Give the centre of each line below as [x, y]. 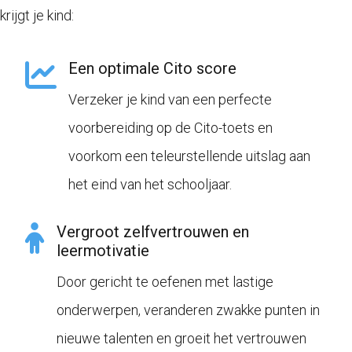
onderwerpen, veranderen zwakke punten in [189, 310]
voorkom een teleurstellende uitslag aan [190, 156]
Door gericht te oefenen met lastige [165, 282]
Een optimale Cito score [153, 69]
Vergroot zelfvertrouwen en [153, 232]
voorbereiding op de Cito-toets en [171, 128]
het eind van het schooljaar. [150, 185]
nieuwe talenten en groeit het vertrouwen [182, 339]
